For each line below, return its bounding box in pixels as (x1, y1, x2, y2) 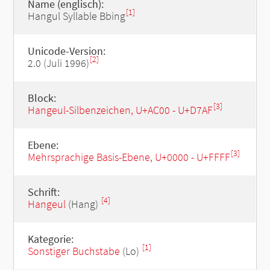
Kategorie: (27, 232, 74, 246)
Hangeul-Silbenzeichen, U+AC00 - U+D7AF (27, 103, 213, 117)
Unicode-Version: (27, 44, 105, 58)
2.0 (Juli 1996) (27, 56, 89, 70)
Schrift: (27, 185, 60, 199)
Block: (27, 91, 56, 105)
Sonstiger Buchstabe (27, 244, 120, 258)
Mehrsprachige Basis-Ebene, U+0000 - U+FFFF (27, 150, 230, 164)
